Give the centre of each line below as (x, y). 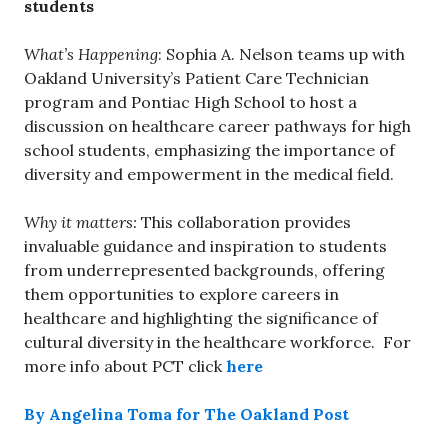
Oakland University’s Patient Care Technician (196, 78)
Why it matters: (80, 222)
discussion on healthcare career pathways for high (217, 126)
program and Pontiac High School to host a (190, 102)
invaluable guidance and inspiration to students (205, 246)
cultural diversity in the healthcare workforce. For (217, 342)
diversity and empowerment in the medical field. (209, 174)
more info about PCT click (123, 366)
